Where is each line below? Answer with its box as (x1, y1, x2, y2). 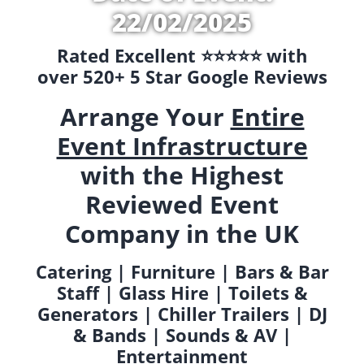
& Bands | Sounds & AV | (72, 322, 292, 347)
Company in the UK (65, 217, 299, 251)
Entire (230, 100, 305, 134)
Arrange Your (59, 100, 231, 134)
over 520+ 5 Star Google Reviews (37, 64, 327, 89)
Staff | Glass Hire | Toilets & (56, 279, 308, 305)
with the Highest (80, 158, 284, 193)
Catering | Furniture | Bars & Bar (35, 258, 329, 284)
